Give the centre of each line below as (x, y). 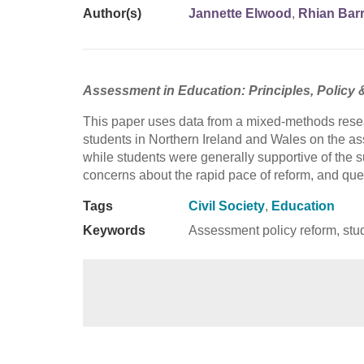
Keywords (114, 230)
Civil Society (227, 206)
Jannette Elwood (240, 13)
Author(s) (112, 13)
